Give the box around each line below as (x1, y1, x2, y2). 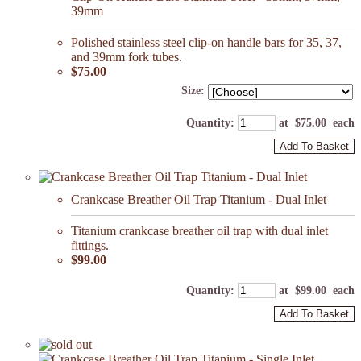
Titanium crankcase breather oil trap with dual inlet (71, 224, 328, 239)
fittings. (71, 239, 109, 253)
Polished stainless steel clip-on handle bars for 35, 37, (71, 35, 342, 50)
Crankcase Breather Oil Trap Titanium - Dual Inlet (71, 193, 326, 207)
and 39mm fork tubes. (71, 50, 182, 64)
